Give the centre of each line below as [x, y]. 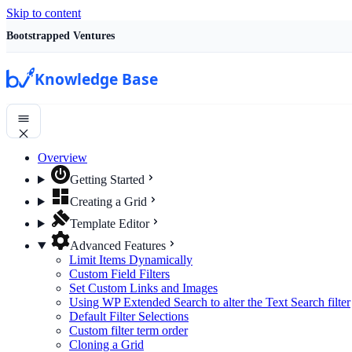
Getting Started [107, 180]
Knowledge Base [97, 79]
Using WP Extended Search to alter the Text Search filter [210, 302]
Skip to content [44, 13]
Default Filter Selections [129, 316]
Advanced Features [117, 246]
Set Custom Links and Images [143, 288]
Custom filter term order [128, 330]
